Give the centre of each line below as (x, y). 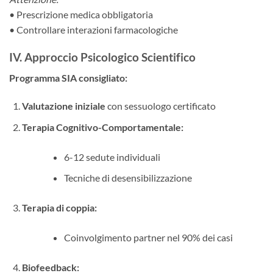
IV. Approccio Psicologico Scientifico (102, 57)
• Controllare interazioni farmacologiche (94, 29)
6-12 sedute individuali (112, 157)
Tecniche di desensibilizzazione (128, 178)
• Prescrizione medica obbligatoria (81, 14)
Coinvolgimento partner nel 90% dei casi (148, 238)
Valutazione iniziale (63, 105)
